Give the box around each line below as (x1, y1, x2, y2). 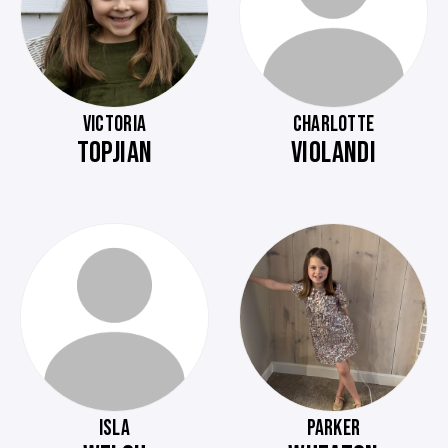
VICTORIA (82, 111, 147, 138)
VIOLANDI (291, 135, 376, 171)
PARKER (306, 415, 361, 442)
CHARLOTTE (292, 111, 375, 138)
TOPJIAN (76, 135, 153, 171)
